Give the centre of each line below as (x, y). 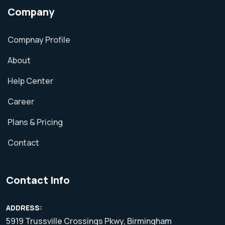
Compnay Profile (39, 40)
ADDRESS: (24, 208)
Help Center (30, 81)
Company (31, 12)
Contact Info (38, 180)
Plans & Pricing (35, 122)
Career (21, 101)
